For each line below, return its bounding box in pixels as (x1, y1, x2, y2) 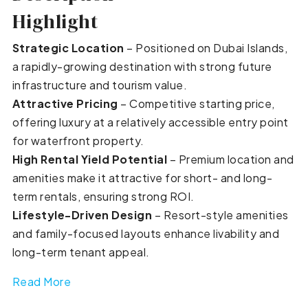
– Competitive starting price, (118, 96, 275, 111)
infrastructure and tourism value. (12, 77, 188, 92)
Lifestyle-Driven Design (12, 207, 153, 222)
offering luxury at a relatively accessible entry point (12, 114, 289, 129)
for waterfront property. (12, 133, 144, 148)
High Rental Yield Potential (12, 151, 168, 166)
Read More (12, 274, 71, 289)
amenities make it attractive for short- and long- (12, 170, 273, 185)
